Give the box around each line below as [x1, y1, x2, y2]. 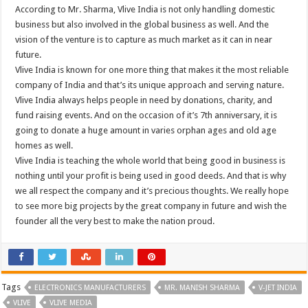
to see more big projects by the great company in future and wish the [15, 201, 287, 212]
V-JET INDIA [258, 283, 298, 293]
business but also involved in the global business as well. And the [15, 19, 269, 30]
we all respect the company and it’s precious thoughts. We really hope [15, 186, 289, 197]
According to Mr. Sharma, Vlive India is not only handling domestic [15, 4, 276, 15]
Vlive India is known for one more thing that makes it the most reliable [15, 65, 289, 76]
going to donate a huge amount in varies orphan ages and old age [15, 125, 277, 136]
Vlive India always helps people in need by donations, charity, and [15, 95, 273, 106]
